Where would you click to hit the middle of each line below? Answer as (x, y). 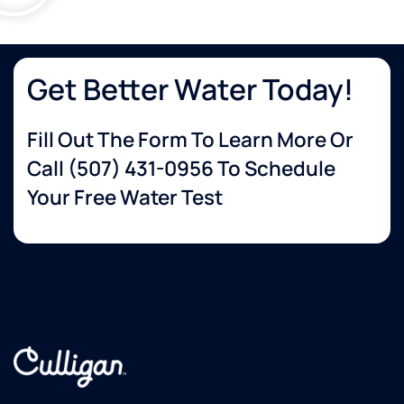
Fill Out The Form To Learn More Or (190, 139)
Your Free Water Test (125, 197)
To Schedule (275, 168)
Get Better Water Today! (190, 89)
